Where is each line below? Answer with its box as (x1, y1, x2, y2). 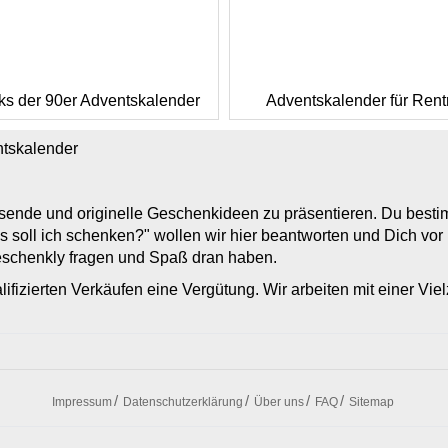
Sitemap (349, 395, 394, 409)
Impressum (52, 395, 112, 409)
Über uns (254, 395, 304, 409)
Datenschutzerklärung (123, 395, 243, 409)
